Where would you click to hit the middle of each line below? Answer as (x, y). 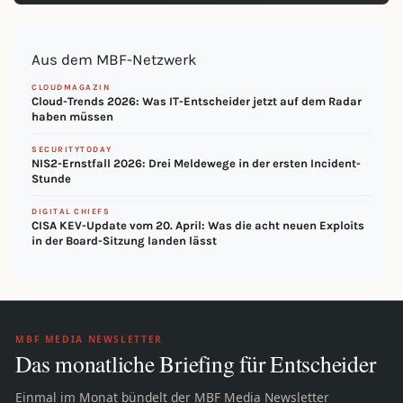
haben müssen (72, 117)
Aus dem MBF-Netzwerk (114, 60)
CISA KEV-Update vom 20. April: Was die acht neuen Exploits (198, 226)
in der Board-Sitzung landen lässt (124, 241)
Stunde (51, 179)
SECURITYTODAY (72, 150)
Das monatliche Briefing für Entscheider (196, 364)
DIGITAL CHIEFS (71, 212)
